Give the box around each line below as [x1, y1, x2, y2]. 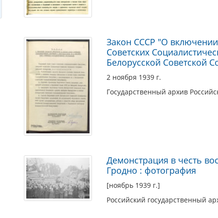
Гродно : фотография [107, 164, 196, 177]
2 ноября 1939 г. [107, 72, 161, 82]
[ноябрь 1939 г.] [107, 181, 160, 190]
